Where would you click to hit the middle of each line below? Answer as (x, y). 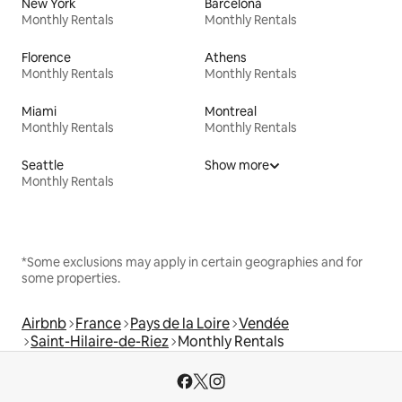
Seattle (43, 165)
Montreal (231, 111)
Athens (226, 57)
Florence (46, 57)
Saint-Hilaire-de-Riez (100, 341)
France (98, 323)
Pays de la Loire (180, 323)
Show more (237, 165)
